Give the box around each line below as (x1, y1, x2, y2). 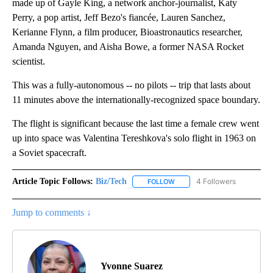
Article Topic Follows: (12, 176, 93, 186)
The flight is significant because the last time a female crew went (12, 118, 259, 129)
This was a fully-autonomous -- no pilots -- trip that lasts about (12, 79, 250, 90)
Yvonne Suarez (101, 261, 163, 272)
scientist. (12, 55, 45, 66)
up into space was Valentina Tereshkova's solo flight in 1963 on (12, 132, 256, 143)
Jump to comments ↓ (12, 207, 91, 218)
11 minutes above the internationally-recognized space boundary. (12, 94, 260, 105)
